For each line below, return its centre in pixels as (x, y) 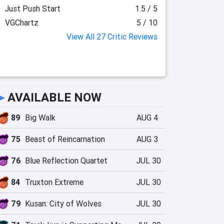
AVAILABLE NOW (54, 97)
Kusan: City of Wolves (63, 203)
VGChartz (21, 22)
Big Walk (40, 117)
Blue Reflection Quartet (66, 160)
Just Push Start (32, 8)
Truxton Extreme (54, 182)
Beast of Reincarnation (65, 139)
